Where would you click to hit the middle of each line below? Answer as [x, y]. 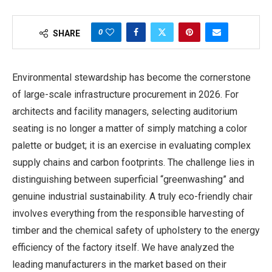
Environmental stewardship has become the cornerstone [131, 77]
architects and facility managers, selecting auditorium [125, 111]
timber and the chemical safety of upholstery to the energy [136, 230]
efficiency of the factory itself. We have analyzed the [123, 247]
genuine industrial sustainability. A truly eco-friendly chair [132, 196]
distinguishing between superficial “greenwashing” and [128, 179]
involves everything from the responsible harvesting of [128, 213]
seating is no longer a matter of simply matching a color [130, 128]
